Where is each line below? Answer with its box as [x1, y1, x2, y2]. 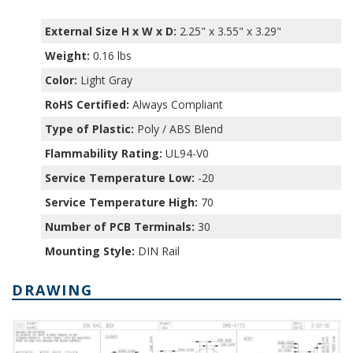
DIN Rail [135, 243, 180, 258]
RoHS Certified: [45, 96, 130, 112]
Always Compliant [129, 96, 224, 112]
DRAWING [12, 280, 93, 299]
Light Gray [77, 72, 133, 87]
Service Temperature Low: [45, 169, 195, 185]
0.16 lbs [90, 47, 132, 63]
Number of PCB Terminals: [45, 218, 195, 234]
